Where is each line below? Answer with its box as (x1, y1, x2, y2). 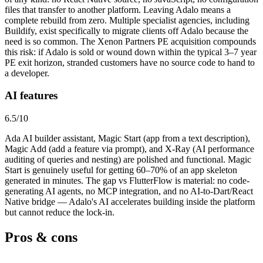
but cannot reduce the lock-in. (5, 207, 114, 217)
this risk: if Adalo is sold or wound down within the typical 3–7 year (5, 46, 257, 57)
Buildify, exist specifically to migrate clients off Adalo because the (5, 25, 248, 36)
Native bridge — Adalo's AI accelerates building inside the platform (5, 196, 255, 207)
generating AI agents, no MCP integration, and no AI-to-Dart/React (5, 186, 253, 196)
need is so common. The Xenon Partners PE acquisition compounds (5, 36, 256, 46)
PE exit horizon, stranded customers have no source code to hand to (5, 57, 255, 68)
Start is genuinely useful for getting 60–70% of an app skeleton (5, 164, 237, 175)
